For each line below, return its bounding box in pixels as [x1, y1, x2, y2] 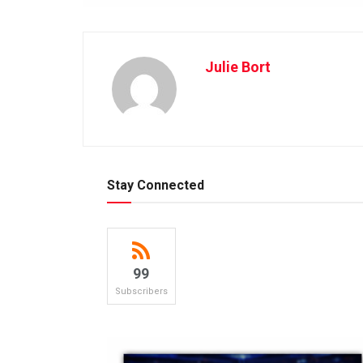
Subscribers [114, 286, 168, 297]
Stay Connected [107, 177, 204, 194]
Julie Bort [205, 58, 271, 76]
